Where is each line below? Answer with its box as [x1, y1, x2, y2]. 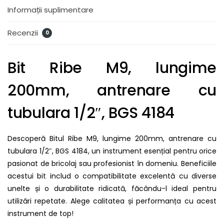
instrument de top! [7, 208, 73, 218]
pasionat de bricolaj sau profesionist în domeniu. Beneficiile [7, 158, 216, 168]
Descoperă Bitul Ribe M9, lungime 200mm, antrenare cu [7, 133, 216, 143]
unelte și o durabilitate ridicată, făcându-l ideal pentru [7, 183, 216, 193]
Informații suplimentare [7, 4, 93, 15]
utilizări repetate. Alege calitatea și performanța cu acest [7, 195, 216, 206]
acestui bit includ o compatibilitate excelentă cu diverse [7, 170, 216, 181]
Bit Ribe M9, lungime [7, 57, 216, 78]
